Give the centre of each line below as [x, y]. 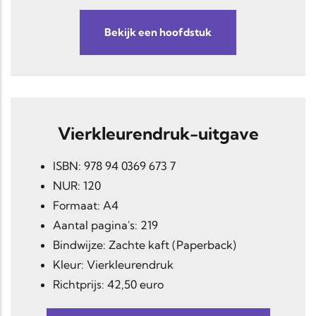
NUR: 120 [77, 186]
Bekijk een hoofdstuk [158, 32]
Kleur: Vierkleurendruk [113, 265]
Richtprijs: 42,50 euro [108, 285]
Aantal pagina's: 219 [105, 225]
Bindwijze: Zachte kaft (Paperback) [145, 245]
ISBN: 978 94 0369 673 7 [114, 166]
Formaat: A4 [86, 206]
